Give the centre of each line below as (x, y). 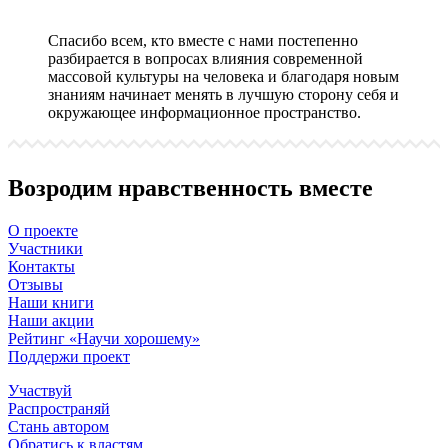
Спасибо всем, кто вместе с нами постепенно (203, 40)
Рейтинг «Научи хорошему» (104, 338)
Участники (45, 248)
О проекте (43, 230)
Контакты (41, 266)
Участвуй (40, 390)
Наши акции (51, 320)
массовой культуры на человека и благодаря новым (223, 76)
